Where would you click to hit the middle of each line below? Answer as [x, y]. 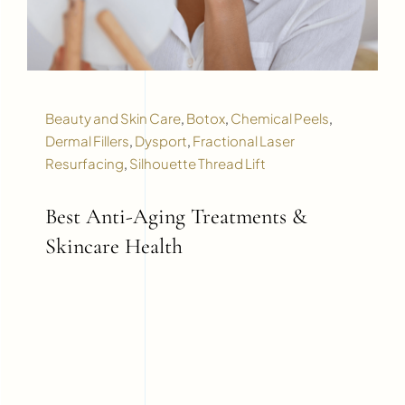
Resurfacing [84, 164]
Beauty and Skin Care [113, 118]
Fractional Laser [243, 141]
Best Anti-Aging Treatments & [176, 217]
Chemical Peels [279, 118]
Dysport [160, 141]
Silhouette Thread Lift [197, 164]
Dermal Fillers [87, 141]
